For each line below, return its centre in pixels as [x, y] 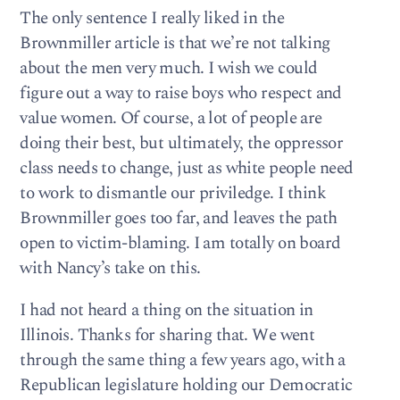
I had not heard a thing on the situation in [167, 310]
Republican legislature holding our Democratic [186, 385]
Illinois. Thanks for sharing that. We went [167, 335]
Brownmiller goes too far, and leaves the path [179, 218]
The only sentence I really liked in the [152, 18]
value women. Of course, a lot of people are [171, 118]
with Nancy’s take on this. [110, 268]
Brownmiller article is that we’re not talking [175, 43]
